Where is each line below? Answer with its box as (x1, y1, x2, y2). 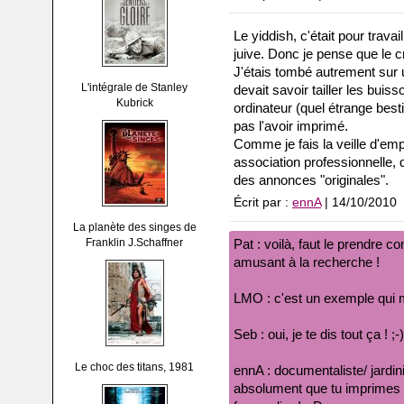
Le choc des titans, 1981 (75, 361, 194, 373)
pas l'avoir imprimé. (234, 118, 348, 133)
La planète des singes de (72, 221, 197, 234)
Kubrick (115, 96, 153, 109)
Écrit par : (234, 196, 292, 209)
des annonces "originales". (234, 172, 389, 188)
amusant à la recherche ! (234, 254, 380, 270)
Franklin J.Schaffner (86, 236, 183, 249)
